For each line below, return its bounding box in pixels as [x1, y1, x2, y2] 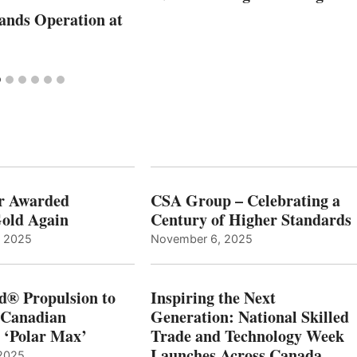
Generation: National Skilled [150, 304, 349, 328]
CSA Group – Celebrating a [150, 188, 340, 212]
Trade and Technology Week [150, 324, 344, 347]
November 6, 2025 [150, 231, 253, 245]
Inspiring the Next [150, 285, 276, 309]
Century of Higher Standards [150, 207, 351, 231]
